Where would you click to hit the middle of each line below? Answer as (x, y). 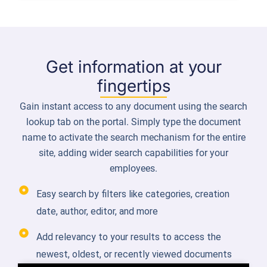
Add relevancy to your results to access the (129, 237)
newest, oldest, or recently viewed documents (134, 254)
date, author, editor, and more (97, 211)
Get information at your (133, 67)
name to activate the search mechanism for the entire (133, 138)
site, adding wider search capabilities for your (133, 153)
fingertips (133, 86)
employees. (133, 169)
